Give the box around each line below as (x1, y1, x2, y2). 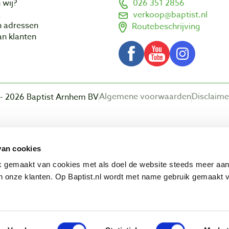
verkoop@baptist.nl (133, 8, 208, 21)
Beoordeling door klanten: (72, 127, 157, 137)
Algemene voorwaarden (99, 90, 191, 103)
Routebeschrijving (132, 20, 200, 33)
